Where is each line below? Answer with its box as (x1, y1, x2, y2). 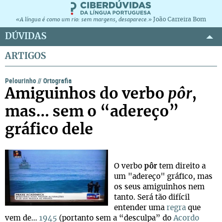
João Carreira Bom (153, 16, 206, 22)
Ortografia (43, 76, 72, 85)
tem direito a (157, 163, 206, 170)
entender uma (114, 204, 166, 212)
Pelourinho (5, 76, 38, 85)
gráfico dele (5, 122, 93, 137)
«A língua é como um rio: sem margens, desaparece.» (16, 17, 152, 22)
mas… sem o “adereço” (5, 105, 179, 119)
